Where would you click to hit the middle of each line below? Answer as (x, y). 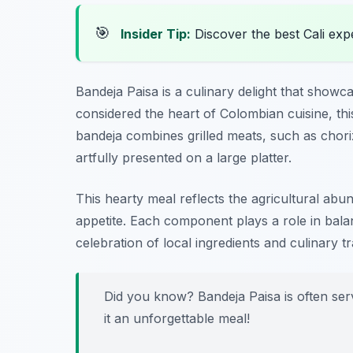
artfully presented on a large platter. (184, 158)
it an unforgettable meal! (177, 319)
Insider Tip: (156, 34)
